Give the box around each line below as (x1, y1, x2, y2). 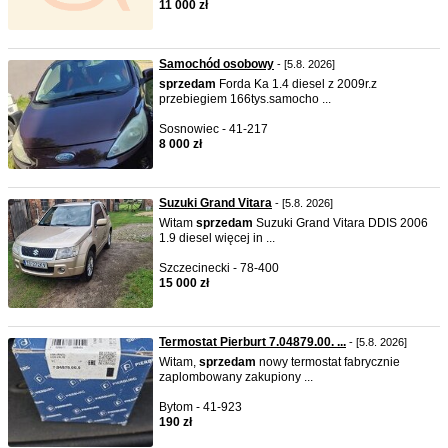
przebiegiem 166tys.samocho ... (159, 92, 331, 106)
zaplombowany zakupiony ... (159, 370, 313, 384)
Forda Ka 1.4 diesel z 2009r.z (216, 77, 377, 91)
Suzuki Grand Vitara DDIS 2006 (253, 216, 428, 230)
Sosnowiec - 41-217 (159, 122, 268, 136)
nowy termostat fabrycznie (256, 355, 400, 369)
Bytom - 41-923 (159, 400, 242, 414)
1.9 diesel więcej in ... (159, 231, 275, 245)
